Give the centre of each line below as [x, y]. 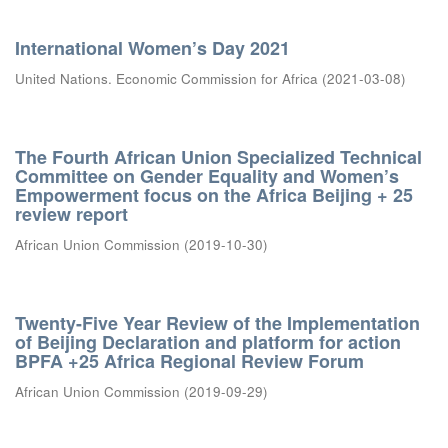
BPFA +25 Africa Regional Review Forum [189, 361]
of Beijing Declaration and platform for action [208, 342]
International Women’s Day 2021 [152, 48]
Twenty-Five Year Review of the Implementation [217, 323]
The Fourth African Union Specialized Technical [218, 157]
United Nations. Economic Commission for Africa [166, 78]
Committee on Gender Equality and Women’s [207, 176]
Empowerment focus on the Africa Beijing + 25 [214, 195]
